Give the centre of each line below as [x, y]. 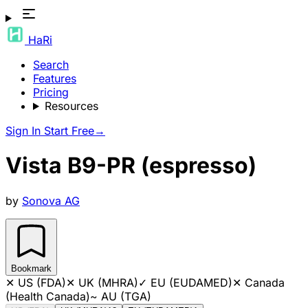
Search [51, 65]
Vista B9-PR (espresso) [131, 166]
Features [55, 78]
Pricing [51, 92]
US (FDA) [42, 282]
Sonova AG [51, 200]
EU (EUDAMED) [191, 282]
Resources [71, 106]
